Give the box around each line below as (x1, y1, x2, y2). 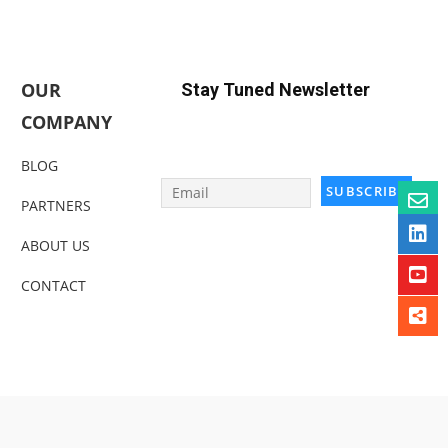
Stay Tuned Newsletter (181, 79, 371, 101)
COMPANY (20, 110, 112, 135)
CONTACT (20, 276, 86, 296)
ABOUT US (20, 236, 90, 256)
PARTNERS (20, 196, 91, 216)
